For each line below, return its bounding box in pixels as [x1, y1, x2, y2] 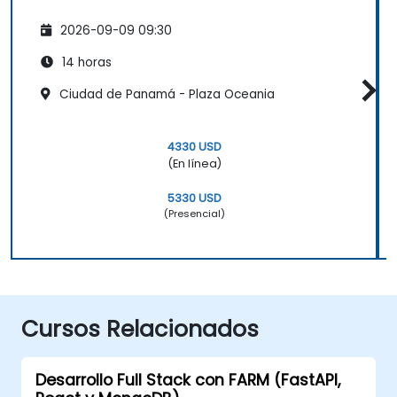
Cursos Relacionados [21, 313, 259, 345]
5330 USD [167, 190, 222, 206]
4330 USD [167, 138, 222, 154]
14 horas [58, 53, 112, 71]
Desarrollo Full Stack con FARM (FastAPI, [35, 369, 340, 391]
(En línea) [167, 155, 222, 171]
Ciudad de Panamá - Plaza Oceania [56, 85, 275, 103]
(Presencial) [163, 206, 225, 221]
